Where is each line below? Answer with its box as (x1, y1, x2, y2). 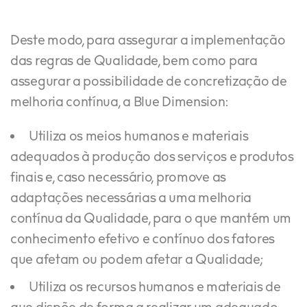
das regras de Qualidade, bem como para (10, 53, 258, 71)
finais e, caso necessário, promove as (10, 169, 226, 187)
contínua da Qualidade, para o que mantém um (10, 210, 292, 228)
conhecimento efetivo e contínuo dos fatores (10, 231, 275, 249)
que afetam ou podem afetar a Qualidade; (10, 251, 263, 269)
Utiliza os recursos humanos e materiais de (29, 279, 281, 297)
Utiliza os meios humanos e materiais (29, 128, 249, 146)
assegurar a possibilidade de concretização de (10, 73, 287, 91)
